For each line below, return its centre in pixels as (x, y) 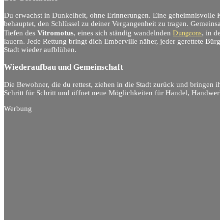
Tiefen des (21, 33)
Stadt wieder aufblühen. (40, 49)
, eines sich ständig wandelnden (123, 33)
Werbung (18, 108)
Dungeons (187, 32)
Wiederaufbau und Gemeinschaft (64, 67)
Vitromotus (55, 33)
